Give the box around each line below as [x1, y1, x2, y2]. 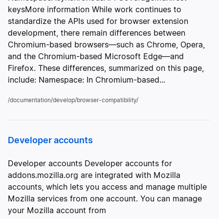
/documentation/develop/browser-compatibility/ [8, 96, 138, 104]
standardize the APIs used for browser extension [8, 16, 188, 26]
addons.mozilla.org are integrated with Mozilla [8, 170, 180, 180]
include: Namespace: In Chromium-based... [8, 75, 165, 85]
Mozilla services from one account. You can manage [8, 194, 202, 203]
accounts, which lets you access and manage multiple [8, 182, 207, 192]
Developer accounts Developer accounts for [8, 158, 172, 168]
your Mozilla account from [8, 205, 106, 215]
